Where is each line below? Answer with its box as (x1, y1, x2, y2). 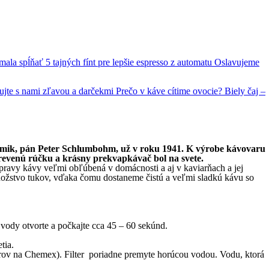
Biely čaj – (225, 86, 265, 96)
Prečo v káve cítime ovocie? (116, 86, 225, 96)
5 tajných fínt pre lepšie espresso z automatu (46, 57, 214, 67)
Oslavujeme (214, 57, 259, 67)
